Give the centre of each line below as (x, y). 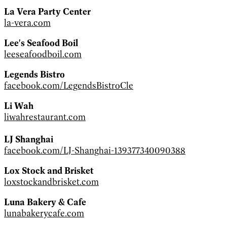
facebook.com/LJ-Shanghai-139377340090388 (95, 150)
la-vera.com (27, 23)
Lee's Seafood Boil (41, 43)
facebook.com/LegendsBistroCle (69, 85)
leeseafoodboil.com (43, 54)
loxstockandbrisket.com (51, 182)
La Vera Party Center (47, 11)
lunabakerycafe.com (44, 213)
